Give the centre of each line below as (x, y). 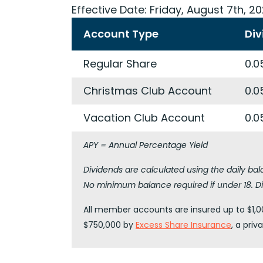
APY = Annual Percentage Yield (146, 145)
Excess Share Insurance (183, 225)
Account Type (121, 34)
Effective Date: (109, 10)
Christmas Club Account (148, 91)
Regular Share (120, 64)
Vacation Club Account (144, 118)
